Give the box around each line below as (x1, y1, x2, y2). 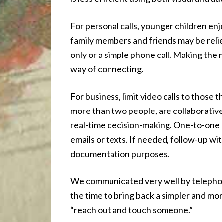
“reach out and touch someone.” (70, 204, 193, 215)
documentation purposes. (70, 148, 169, 159)
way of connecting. (70, 63, 144, 74)
